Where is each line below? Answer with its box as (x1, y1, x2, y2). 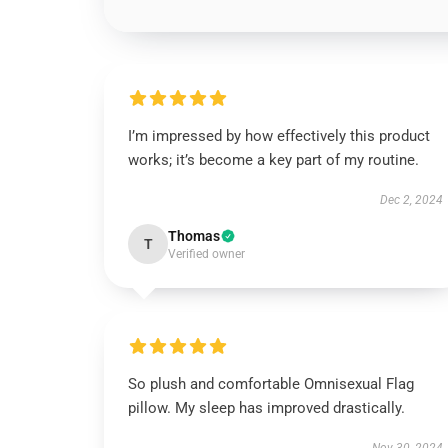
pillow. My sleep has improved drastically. (128, 399, 405, 417)
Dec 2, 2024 (379, 193, 443, 207)
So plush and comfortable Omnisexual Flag (128, 375, 414, 393)
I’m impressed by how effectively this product (128, 127, 430, 145)
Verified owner (168, 247, 245, 261)
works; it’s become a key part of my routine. (128, 151, 419, 169)
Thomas (168, 228, 220, 244)
